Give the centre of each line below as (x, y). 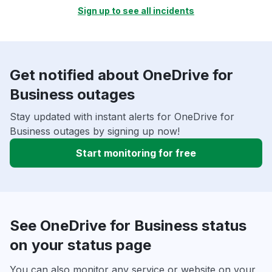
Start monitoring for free (136, 153)
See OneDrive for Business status (128, 226)
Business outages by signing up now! (95, 131)
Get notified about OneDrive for (121, 75)
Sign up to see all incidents (136, 11)
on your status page (80, 245)
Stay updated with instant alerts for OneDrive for (122, 117)
